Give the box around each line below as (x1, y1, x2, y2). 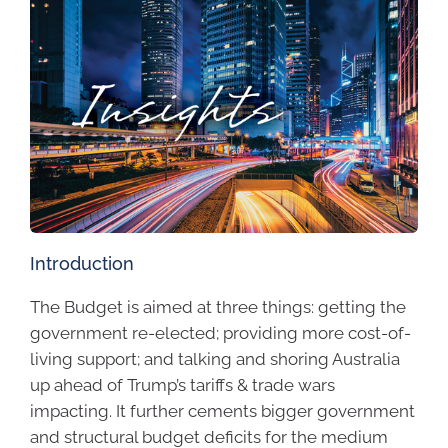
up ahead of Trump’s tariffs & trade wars (30, 375, 335, 396)
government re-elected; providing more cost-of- (30, 323, 411, 344)
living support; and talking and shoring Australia (30, 349, 400, 370)
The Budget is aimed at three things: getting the (30, 297, 406, 318)
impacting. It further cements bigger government (30, 401, 415, 422)
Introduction (30, 253, 134, 275)
